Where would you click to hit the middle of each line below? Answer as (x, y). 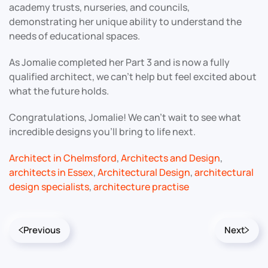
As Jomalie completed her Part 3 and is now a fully (119, 62)
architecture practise (141, 186)
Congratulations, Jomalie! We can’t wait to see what (125, 117)
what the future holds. (59, 91)
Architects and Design (170, 158)
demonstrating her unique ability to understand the (125, 21)
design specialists (49, 186)
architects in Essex (51, 172)
